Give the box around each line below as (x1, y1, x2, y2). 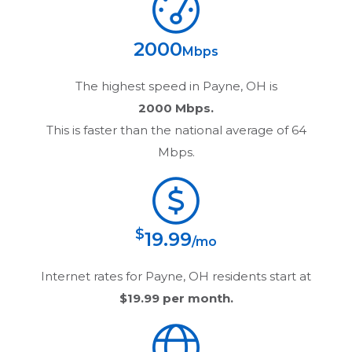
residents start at (209, 268, 311, 284)
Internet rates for (41, 268, 145, 284)
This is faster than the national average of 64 (46, 122, 306, 137)
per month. (159, 290, 233, 306)
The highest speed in (75, 78, 203, 93)
